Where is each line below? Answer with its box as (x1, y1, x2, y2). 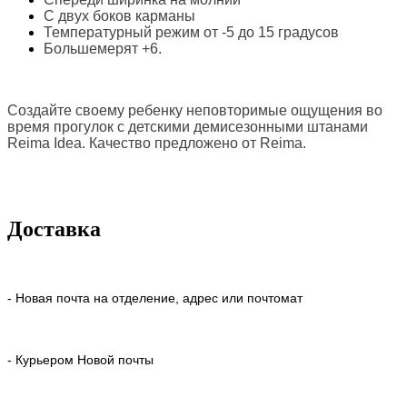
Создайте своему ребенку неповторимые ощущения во (7, 102, 382, 118)
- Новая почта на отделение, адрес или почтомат (7, 291, 303, 306)
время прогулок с (7, 118, 128, 134)
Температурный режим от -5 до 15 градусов (44, 24, 339, 40)
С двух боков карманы (44, 7, 195, 24)
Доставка (7, 216, 101, 241)
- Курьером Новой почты (7, 352, 154, 368)
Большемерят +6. (44, 40, 162, 56)
